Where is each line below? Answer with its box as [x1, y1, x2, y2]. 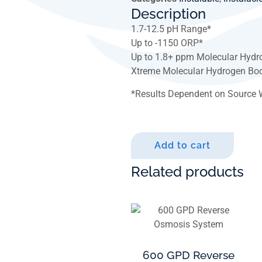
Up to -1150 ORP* [131, 37, 203, 49]
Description [131, 5, 206, 23]
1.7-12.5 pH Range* [131, 23, 211, 35]
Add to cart [154, 139, 211, 151]
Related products [131, 163, 244, 180]
